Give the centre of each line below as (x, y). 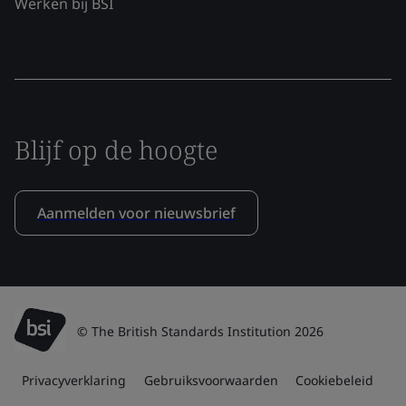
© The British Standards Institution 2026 (200, 331)
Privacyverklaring (73, 380)
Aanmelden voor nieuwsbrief (136, 213)
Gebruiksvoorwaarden (211, 380)
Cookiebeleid (335, 380)
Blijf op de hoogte (116, 149)
